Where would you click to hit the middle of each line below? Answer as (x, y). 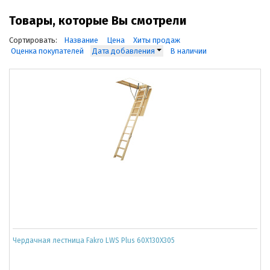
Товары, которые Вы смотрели (98, 20)
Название (81, 40)
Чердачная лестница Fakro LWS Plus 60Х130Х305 (94, 240)
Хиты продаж (157, 40)
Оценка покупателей (47, 51)
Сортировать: (33, 40)
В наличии (188, 51)
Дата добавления (124, 51)
